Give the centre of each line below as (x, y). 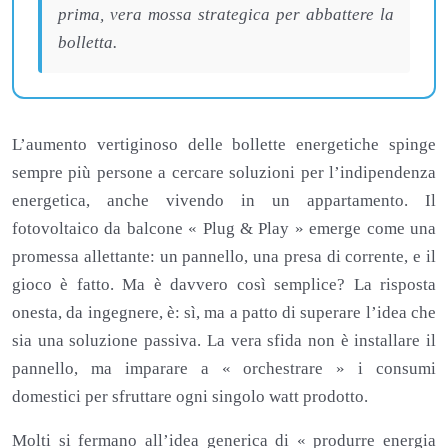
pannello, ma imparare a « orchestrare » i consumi (224, 368)
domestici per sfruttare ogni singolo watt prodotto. (190, 396)
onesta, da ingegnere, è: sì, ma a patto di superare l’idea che (224, 312)
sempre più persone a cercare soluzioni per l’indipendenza (224, 172)
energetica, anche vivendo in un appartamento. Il (224, 200)
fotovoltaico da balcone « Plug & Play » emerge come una (224, 228)
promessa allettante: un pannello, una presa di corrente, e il (224, 256)
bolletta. (87, 42)
